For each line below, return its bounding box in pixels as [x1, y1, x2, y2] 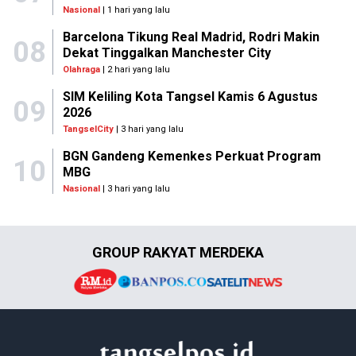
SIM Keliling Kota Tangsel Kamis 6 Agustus [62, 89, 318, 104]
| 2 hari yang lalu [99, 64, 170, 75]
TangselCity [62, 124, 114, 134]
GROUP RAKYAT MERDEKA [92, 244, 264, 261]
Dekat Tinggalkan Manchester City [62, 45, 271, 60]
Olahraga [62, 64, 100, 75]
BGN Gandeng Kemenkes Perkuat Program [62, 149, 321, 164]
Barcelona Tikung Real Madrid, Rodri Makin [62, 29, 319, 44]
